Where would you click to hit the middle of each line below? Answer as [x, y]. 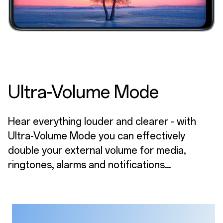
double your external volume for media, [97, 151]
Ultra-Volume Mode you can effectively [97, 136]
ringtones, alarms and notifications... [89, 165]
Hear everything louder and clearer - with [102, 122]
